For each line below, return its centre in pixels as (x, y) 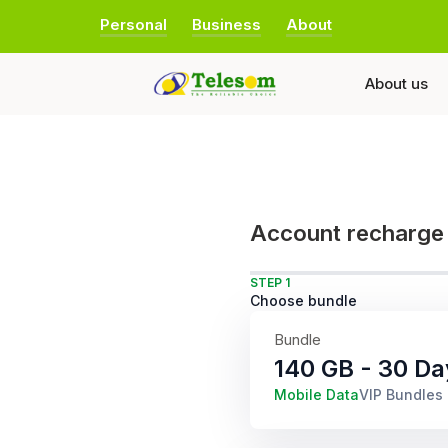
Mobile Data (316, 394)
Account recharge (347, 232)
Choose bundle (303, 300)
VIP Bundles (401, 394)
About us (396, 83)
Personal (133, 24)
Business (226, 24)
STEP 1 (270, 282)
